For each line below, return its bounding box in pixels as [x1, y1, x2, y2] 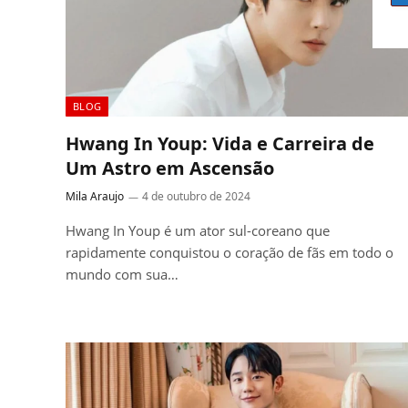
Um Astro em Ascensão [66, 155, 274, 180]
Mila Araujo [66, 188, 124, 204]
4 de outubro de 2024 [142, 188, 250, 204]
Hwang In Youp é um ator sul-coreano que [66, 220, 330, 240]
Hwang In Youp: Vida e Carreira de [66, 130, 374, 156]
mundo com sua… [66, 264, 178, 283]
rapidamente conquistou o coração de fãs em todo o [66, 242, 393, 261]
